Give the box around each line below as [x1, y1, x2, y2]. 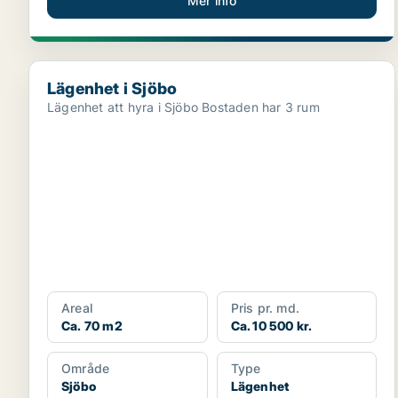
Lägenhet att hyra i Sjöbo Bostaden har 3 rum [202, 99, 320, 115]
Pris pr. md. [230, 300, 300, 315]
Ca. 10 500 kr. [230, 318, 313, 333]
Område [61, 361, 110, 376]
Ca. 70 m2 [61, 318, 123, 333]
